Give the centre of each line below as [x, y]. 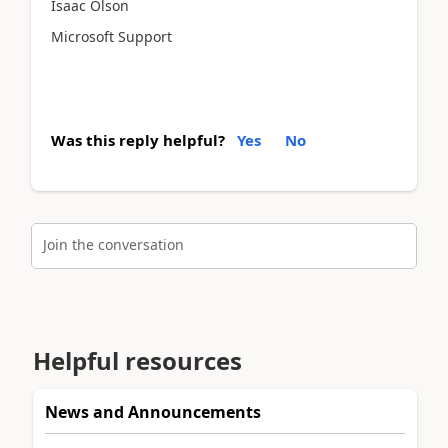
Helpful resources [137, 360]
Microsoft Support [111, 36]
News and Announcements [153, 411]
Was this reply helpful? [138, 140]
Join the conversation [113, 244]
